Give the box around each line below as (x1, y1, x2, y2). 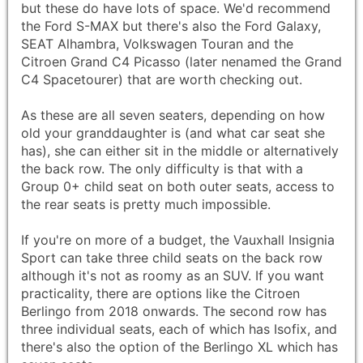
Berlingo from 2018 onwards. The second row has (21, 303, 327, 320)
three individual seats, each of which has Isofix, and (21, 321, 337, 338)
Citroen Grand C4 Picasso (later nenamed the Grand (21, 53, 342, 70)
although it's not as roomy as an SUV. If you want (21, 267, 324, 284)
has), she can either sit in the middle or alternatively (21, 143, 339, 160)
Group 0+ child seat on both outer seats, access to (21, 178, 335, 195)
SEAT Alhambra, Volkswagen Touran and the (21, 36, 293, 53)
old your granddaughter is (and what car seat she (21, 125, 325, 142)
